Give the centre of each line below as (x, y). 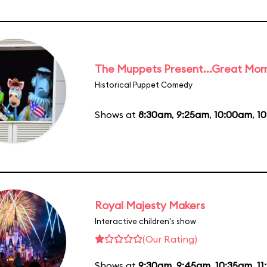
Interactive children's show (145, 221)
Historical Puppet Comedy (144, 84)
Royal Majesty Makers (150, 205)
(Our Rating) (170, 239)
